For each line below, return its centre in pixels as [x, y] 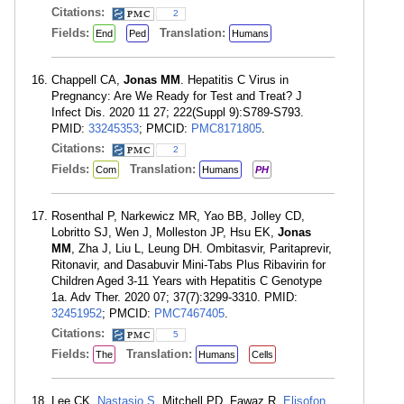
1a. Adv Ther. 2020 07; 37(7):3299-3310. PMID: [174, 297]
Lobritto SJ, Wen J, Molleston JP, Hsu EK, [165, 232]
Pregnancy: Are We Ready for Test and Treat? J [177, 96]
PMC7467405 [189, 313]
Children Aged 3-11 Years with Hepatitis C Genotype [187, 281]
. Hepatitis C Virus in [234, 80]
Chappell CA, [87, 80]
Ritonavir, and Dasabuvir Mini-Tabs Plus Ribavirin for [188, 265]
